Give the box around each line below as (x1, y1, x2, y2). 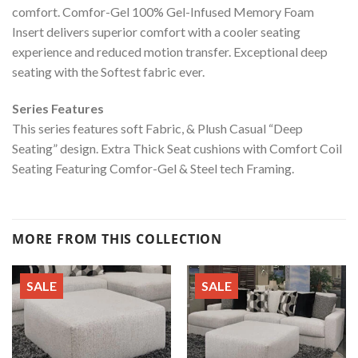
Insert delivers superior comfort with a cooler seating (12, 24, 300, 40)
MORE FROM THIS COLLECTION (12, 229, 222, 248)
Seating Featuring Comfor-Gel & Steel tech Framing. (12, 161, 294, 177)
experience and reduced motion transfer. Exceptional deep (12, 44, 328, 60)
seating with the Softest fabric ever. (12, 64, 205, 80)
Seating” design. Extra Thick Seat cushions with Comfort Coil (12, 141, 342, 157)
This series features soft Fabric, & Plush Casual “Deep (12, 121, 303, 137)
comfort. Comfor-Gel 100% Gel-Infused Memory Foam (12, 4, 314, 20)
